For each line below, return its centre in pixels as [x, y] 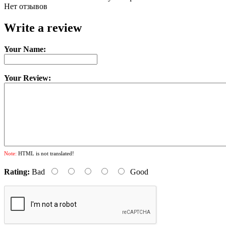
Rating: [17, 172]
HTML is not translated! [45, 153]
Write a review [43, 27]
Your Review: [27, 78]
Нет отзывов [26, 6]
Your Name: [25, 49]
